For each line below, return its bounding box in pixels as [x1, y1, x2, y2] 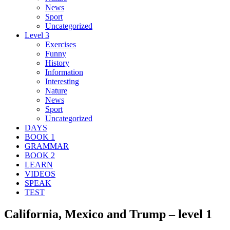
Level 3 [25, 30, 49, 40]
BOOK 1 [25, 132, 55, 141]
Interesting [45, 76, 79, 86]
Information [45, 67, 83, 76]
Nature [45, 86, 67, 95]
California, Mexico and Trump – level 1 [4, 207, 212, 221]
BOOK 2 [25, 150, 55, 160]
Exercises [45, 40, 76, 49]
